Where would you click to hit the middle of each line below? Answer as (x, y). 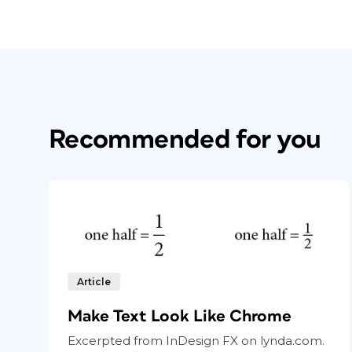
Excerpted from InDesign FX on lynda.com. (196, 341)
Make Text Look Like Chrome (180, 317)
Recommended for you (185, 140)
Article (94, 282)
